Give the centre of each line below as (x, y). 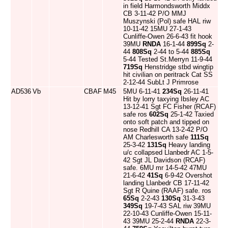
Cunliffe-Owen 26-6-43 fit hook (168, 36)
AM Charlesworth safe (157, 137)
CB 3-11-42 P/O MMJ (155, 13)
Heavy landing (188, 145)
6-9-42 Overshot (188, 175)
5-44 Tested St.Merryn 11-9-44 (168, 59)
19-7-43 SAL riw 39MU (177, 206)
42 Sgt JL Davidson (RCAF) (164, 160)
